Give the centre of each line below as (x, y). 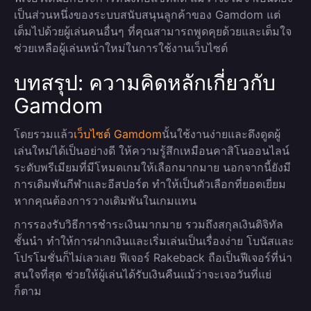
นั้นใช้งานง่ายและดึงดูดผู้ (221, 134)
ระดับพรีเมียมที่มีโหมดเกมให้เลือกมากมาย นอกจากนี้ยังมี (152, 167)
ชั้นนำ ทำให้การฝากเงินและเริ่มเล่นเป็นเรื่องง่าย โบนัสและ (154, 241)
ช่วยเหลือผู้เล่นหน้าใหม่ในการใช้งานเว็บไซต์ (121, 48)
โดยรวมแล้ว (44, 134)
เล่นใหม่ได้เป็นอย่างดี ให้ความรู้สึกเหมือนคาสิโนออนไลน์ (152, 151)
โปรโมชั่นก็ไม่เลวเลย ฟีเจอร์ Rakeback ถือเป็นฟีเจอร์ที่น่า (153, 258)
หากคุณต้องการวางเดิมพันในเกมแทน (105, 201)
